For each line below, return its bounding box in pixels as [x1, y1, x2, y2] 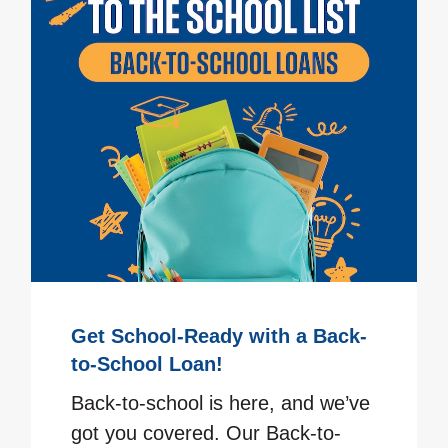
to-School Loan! [71, 353, 224, 376]
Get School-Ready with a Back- [71, 325, 368, 348]
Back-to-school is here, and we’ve [71, 392, 371, 415]
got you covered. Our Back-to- [71, 422, 342, 445]
